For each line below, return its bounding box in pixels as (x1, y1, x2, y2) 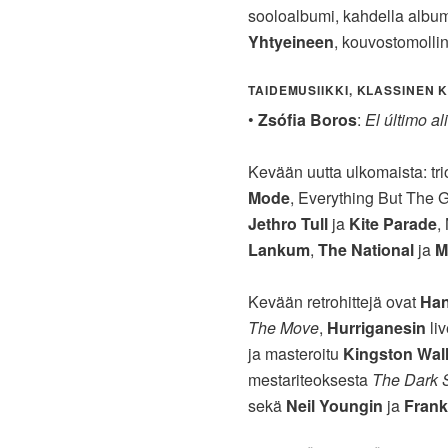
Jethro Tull (248, 212, 332, 236)
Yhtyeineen (248, 30, 334, 54)
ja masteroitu (248, 342, 343, 366)
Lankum (248, 238, 310, 262)
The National (318, 238, 414, 262)
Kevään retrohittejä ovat (248, 290, 420, 314)
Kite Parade (349, 212, 437, 236)
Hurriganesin (327, 316, 426, 340)
